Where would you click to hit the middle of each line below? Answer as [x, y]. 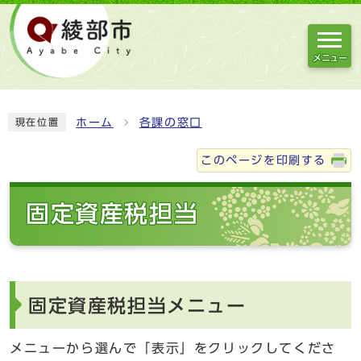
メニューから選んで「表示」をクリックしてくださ [173, 348]
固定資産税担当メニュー [137, 305]
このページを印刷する [263, 160]
